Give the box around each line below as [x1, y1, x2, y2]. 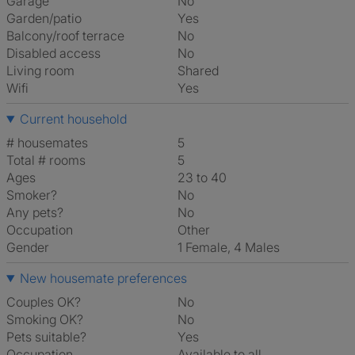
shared [185, 63, 219, 78]
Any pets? [6, 204, 63, 220]
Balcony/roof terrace [6, 28, 124, 44]
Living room [6, 63, 74, 78]
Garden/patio [6, 10, 82, 26]
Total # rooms [6, 152, 86, 168]
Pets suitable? [6, 329, 86, 345]
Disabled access [6, 45, 101, 61]
